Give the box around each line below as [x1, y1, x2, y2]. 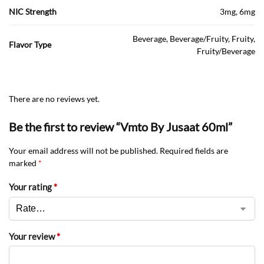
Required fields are [160, 145, 228, 156]
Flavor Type [9, 39, 51, 49]
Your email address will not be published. [9, 145, 158, 156]
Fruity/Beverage [197, 45, 255, 56]
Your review [9, 230, 57, 242]
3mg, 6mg [220, 6, 255, 16]
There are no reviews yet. [9, 93, 100, 104]
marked [9, 157, 38, 168]
